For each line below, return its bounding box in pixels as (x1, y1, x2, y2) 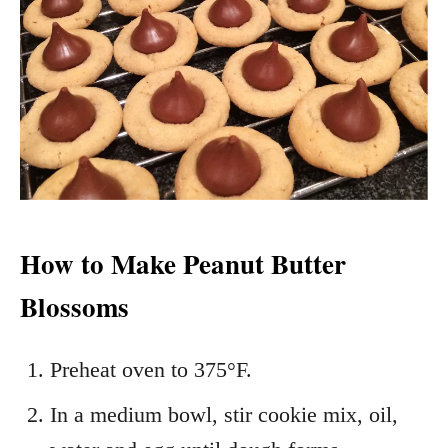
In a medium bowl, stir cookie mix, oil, (50, 401, 398, 427)
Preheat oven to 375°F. (50, 356, 252, 382)
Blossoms (20, 286, 129, 326)
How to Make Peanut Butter (20, 243, 346, 283)
